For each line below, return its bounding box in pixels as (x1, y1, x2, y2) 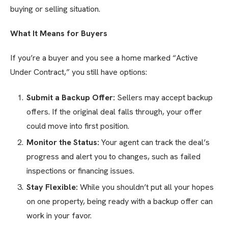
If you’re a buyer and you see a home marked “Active (10, 52, 198, 64)
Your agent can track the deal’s (99, 137, 210, 148)
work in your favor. (26, 210, 92, 221)
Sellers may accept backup (115, 92, 213, 103)
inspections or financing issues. (26, 165, 134, 177)
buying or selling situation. (10, 4, 100, 15)
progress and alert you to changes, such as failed (26, 151, 201, 162)
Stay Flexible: (26, 182, 78, 193)
